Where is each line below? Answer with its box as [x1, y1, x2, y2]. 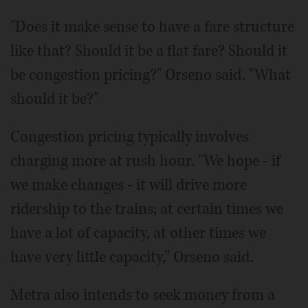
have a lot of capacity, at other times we [10, 223, 266, 244]
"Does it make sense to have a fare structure [10, 16, 294, 38]
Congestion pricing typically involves [10, 126, 249, 148]
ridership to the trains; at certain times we [10, 199, 283, 220]
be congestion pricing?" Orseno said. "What [10, 65, 291, 86]
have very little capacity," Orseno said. [10, 247, 254, 268]
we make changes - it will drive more [10, 175, 247, 196]
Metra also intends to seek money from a [10, 285, 275, 306]
